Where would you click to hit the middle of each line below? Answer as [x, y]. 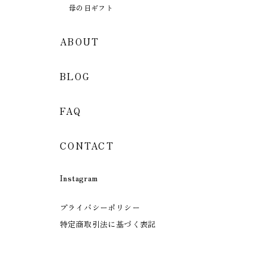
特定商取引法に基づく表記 [108, 224]
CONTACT [87, 145]
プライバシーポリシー [100, 207]
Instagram [79, 178]
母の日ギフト [91, 7]
